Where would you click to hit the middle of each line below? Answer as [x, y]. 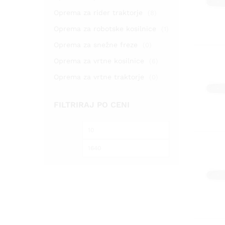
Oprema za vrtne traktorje [99, 77]
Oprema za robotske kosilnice [105, 29]
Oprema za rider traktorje [98, 13]
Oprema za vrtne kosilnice [99, 61]
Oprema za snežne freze [96, 45]
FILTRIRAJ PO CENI [92, 105]
